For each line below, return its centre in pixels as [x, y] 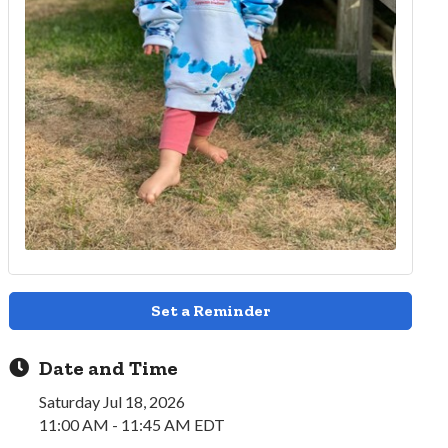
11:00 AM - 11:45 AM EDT [132, 425]
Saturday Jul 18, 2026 [112, 402]
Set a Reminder [211, 311]
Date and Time [109, 368]
